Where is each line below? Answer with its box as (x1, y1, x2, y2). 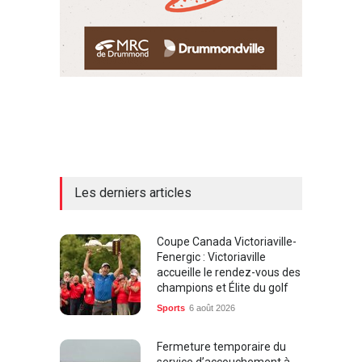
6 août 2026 (189, 297, 235, 307)
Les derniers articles (74, 179, 192, 195)
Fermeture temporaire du (157, 334, 286, 347)
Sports (157, 297, 185, 307)
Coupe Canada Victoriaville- (157, 229, 297, 242)
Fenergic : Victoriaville (157, 244, 266, 258)
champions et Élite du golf (157, 275, 288, 288)
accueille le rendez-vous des (157, 259, 301, 273)
